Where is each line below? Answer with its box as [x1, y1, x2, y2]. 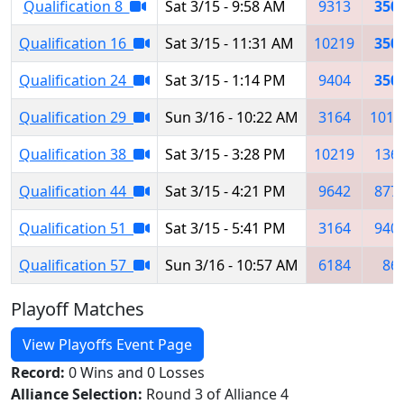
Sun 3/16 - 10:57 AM [165, 254, 298, 275]
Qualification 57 [19, 254, 133, 275]
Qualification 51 [19, 217, 133, 238]
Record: [11, 362, 69, 382]
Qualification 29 [19, 106, 133, 127]
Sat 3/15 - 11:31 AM [165, 32, 294, 53]
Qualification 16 [19, 32, 133, 53]
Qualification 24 [19, 69, 133, 90]
